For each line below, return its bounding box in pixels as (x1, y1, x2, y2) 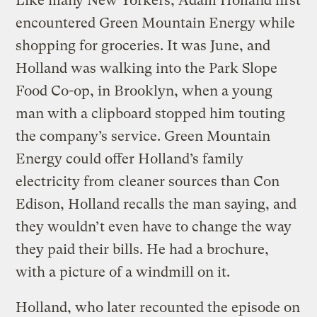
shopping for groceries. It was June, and (16, 37, 271, 54)
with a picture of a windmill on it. (16, 263, 231, 280)
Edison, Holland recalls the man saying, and (16, 195, 297, 212)
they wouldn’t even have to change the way (16, 218, 292, 235)
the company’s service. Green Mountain (16, 127, 271, 144)
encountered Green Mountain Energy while (16, 14, 296, 31)
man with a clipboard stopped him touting (16, 105, 286, 122)
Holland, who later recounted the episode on (16, 299, 301, 316)
